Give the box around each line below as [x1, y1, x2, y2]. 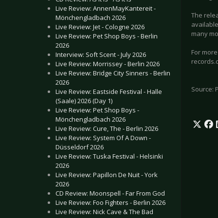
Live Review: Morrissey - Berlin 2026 [55, 59, 160, 68]
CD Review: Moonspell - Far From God [55, 189, 165, 198]
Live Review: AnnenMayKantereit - [55, 4, 156, 13]
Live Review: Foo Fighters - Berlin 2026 [55, 198, 165, 207]
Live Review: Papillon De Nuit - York [55, 170, 158, 179]
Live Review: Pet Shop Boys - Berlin [55, 32, 158, 40]
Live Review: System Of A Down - [55, 133, 151, 142]
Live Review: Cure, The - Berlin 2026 [55, 124, 158, 133]
